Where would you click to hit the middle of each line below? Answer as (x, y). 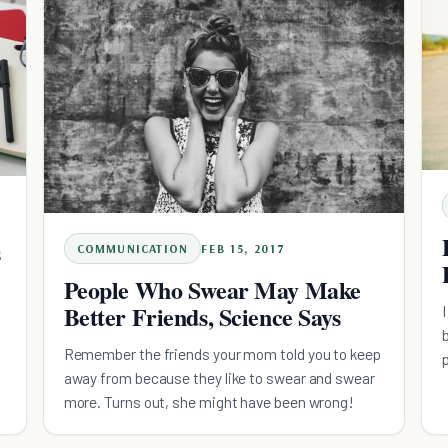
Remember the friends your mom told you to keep (222, 354)
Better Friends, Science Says (202, 317)
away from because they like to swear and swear (219, 378)
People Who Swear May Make (212, 290)
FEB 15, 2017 (243, 249)
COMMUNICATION (132, 249)
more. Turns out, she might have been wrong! (208, 402)
